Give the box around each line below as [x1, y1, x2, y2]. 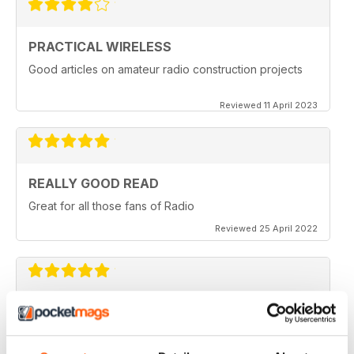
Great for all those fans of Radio [28, 198, 194, 213]
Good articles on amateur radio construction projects [28, 62, 303, 76]
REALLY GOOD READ [28, 175, 159, 191]
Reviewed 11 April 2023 [220, 99, 318, 111]
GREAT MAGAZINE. [28, 328, 125, 342]
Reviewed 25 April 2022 [215, 222, 318, 234]
